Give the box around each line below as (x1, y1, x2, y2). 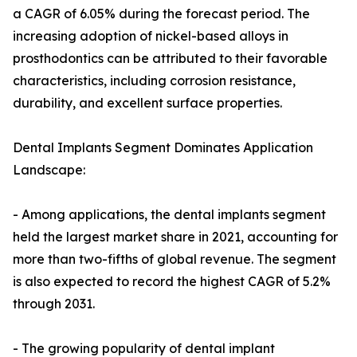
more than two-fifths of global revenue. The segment (13, 251, 336, 268)
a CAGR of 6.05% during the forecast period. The (13, 6, 310, 22)
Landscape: (13, 162, 85, 178)
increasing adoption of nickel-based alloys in (13, 28, 288, 45)
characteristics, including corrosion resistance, (13, 73, 296, 89)
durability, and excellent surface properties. (13, 95, 282, 112)
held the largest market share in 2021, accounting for (13, 229, 338, 245)
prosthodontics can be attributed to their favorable (13, 50, 328, 67)
